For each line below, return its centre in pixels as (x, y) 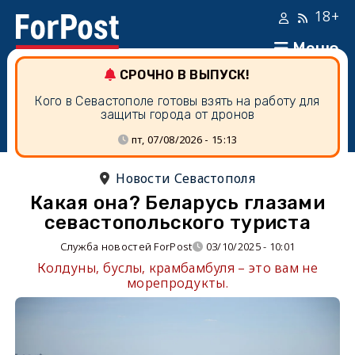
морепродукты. (177, 283)
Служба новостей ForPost (126, 246)
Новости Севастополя (185, 178)
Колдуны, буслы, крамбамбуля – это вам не (177, 268)
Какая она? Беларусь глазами (177, 203)
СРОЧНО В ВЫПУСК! (185, 75)
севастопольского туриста (177, 223)
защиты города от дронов (177, 115)
